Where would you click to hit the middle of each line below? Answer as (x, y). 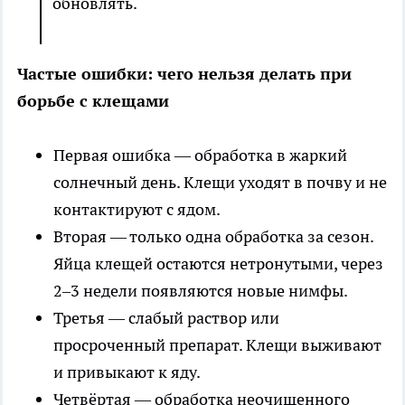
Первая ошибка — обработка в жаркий (200, 155)
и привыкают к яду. (128, 372)
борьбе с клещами (93, 101)
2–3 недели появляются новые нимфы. (202, 291)
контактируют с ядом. (137, 210)
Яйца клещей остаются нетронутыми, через (218, 264)
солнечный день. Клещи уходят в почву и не (220, 183)
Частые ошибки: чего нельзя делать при (184, 74)
